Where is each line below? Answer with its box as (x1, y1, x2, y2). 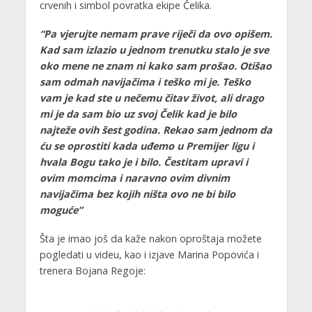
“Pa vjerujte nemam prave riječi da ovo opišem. (39, 27, 272, 41)
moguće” (39, 203, 82, 217)
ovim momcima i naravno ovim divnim (39, 171, 230, 185)
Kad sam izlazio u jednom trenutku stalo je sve (39, 43, 269, 57)
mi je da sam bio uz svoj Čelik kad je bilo (39, 107, 237, 121)
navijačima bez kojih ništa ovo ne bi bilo (39, 187, 235, 201)
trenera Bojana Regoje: (39, 264, 146, 278)
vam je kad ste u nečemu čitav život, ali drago (39, 91, 264, 105)
